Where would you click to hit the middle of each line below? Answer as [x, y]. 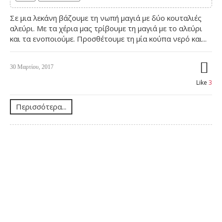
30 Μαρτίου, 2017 [32, 67]
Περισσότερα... [41, 106]
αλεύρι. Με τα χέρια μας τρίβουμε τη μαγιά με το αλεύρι [106, 28]
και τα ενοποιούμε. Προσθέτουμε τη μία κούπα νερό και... [108, 38]
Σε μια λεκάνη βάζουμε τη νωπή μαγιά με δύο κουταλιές [106, 18]
